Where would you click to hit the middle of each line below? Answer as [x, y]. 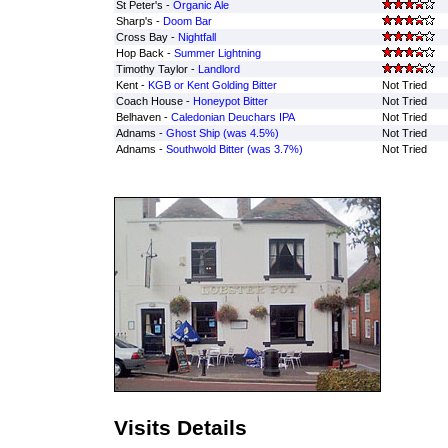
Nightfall [196, 37]
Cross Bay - [146, 37]
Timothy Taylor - [156, 69]
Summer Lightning [217, 53]
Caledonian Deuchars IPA [232, 117]
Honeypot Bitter [230, 101]
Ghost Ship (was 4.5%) [222, 133]
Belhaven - [143, 117]
